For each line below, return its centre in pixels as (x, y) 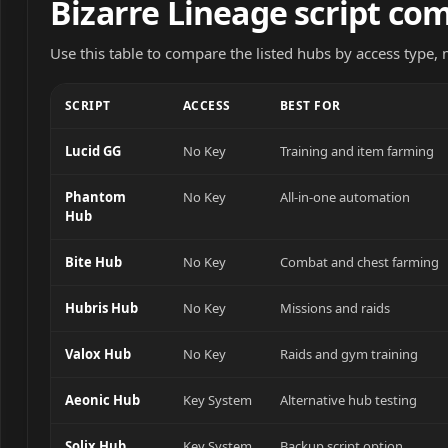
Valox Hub (98, 354)
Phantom (95, 197)
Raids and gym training (349, 354)
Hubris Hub (101, 308)
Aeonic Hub (102, 400)
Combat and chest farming (359, 262)
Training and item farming (357, 151)
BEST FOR (310, 105)
